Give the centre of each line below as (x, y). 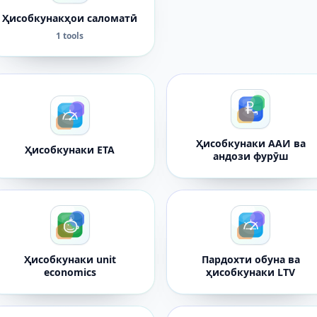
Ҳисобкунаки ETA (70, 150)
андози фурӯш (250, 156)
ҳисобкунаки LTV (251, 272)
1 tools (70, 36)
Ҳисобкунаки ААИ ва (250, 143)
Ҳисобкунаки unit (70, 259)
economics (70, 272)
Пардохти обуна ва (250, 259)
